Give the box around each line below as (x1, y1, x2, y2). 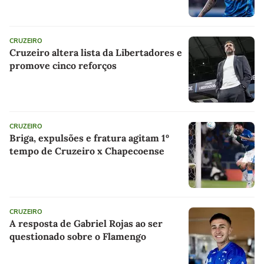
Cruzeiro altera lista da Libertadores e (9, 46, 182, 58)
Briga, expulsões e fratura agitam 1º (9, 131, 169, 144)
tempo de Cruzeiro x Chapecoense (9, 144, 164, 157)
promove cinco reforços (9, 59, 117, 71)
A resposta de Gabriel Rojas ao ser (9, 217, 163, 229)
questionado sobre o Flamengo (9, 230, 146, 242)
